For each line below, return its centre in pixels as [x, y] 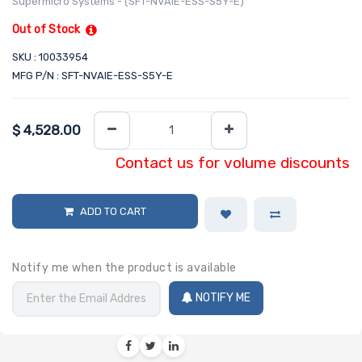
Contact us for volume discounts [233, 162]
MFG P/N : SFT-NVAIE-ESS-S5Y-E [93, 76]
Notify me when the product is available [124, 267]
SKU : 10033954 [50, 57]
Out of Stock [46, 30]
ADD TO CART [113, 211]
